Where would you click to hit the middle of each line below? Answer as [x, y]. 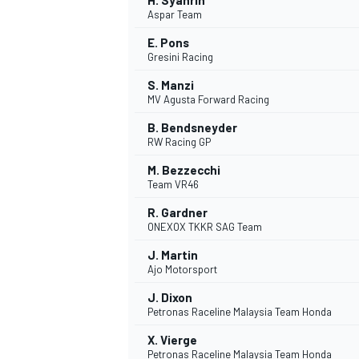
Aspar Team [175, 15]
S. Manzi [171, 85]
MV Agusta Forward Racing [208, 100]
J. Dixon [170, 298]
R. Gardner [177, 213]
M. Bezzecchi [184, 170]
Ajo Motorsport [182, 270]
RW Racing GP [179, 142]
